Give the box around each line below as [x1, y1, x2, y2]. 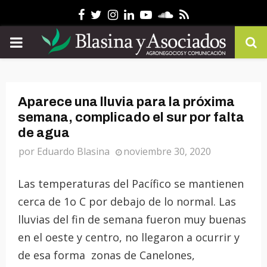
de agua [18, 126, 70, 140]
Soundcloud [173, 6, 240, 22]
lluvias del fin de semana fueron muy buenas [18, 212, 246, 226]
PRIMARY [9, 32, 69, 51]
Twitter [101, 6, 143, 22]
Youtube [151, 6, 200, 22]
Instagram [117, 6, 176, 22]
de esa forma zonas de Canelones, [18, 248, 195, 262]
